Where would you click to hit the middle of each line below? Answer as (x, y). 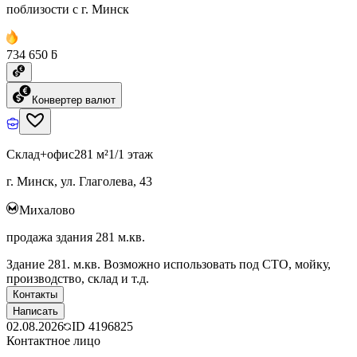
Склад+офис (40, 154)
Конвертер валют (74, 100)
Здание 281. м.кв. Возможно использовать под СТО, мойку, (169, 264)
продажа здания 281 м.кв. (76, 237)
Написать (35, 311)
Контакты (35, 294)
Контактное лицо (53, 340)
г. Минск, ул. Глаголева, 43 (79, 181)
